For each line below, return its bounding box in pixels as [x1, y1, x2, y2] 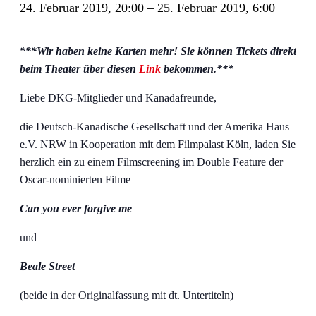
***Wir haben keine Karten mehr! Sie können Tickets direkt [20, 45, 296, 58]
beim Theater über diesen [20, 63, 139, 75]
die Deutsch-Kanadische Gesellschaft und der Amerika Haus [20, 121, 289, 133]
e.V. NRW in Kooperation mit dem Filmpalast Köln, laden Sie [20, 138, 296, 151]
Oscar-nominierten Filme [20, 174, 130, 186]
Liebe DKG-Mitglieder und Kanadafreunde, [20, 92, 217, 104]
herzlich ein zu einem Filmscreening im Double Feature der [20, 156, 283, 169]
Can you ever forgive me [20, 202, 132, 215]
